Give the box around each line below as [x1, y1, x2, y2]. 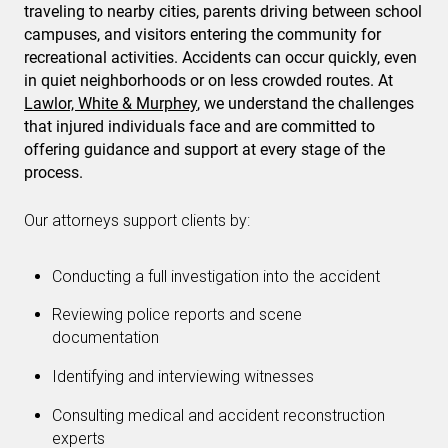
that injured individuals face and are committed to [24, 116, 375, 136]
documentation [52, 328, 159, 348]
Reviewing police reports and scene [52, 305, 302, 325]
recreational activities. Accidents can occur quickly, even [24, 47, 417, 67]
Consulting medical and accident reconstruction [52, 405, 385, 425]
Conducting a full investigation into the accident [52, 266, 380, 286]
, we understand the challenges [197, 93, 414, 113]
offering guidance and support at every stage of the [24, 139, 385, 159]
